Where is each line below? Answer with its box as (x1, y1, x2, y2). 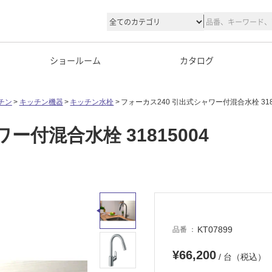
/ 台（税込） (216, 252, 266, 262)
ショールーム (50, 54, 101, 66)
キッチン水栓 (70, 98, 114, 106)
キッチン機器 (19, 98, 63, 106)
